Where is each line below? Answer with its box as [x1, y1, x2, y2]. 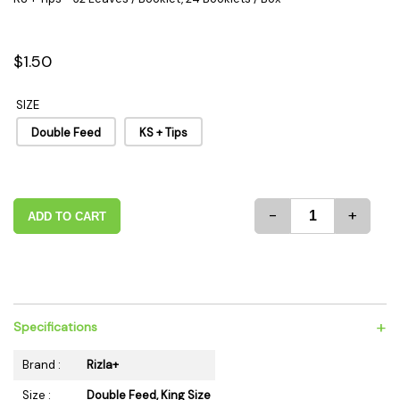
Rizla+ [87, 357, 119, 372]
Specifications [13, 319, 97, 335]
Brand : [22, 357, 61, 372]
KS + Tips [139, 125, 187, 140]
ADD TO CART [28, 210, 106, 223]
